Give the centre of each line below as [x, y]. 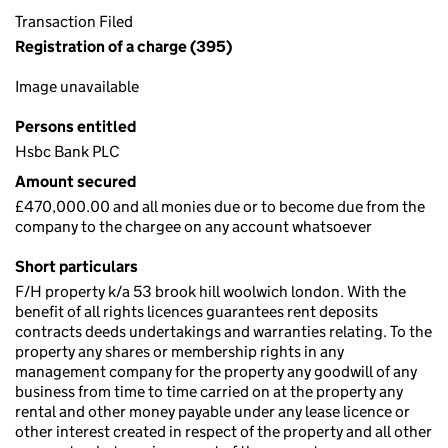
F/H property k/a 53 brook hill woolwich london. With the [210, 291]
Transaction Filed [74, 21]
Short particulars [76, 266]
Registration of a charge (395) [123, 46]
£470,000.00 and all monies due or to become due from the [220, 206]
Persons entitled [75, 126]
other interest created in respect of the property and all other [223, 431]
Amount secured [75, 181]
